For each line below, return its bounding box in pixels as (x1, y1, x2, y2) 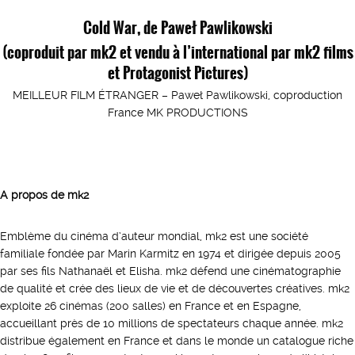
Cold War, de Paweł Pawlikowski (82, 16, 273, 38)
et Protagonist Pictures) (107, 61, 248, 83)
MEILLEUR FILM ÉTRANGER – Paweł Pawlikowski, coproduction (13, 89, 342, 101)
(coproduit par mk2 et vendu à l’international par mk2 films (2, 40, 353, 63)
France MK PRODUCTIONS (107, 106, 248, 119)
